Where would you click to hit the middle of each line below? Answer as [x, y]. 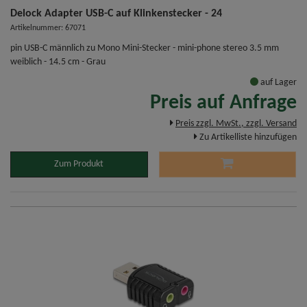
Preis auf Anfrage [223, 103]
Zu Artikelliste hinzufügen [248, 138]
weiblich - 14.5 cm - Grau [58, 62]
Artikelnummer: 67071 [48, 28]
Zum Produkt [79, 164]
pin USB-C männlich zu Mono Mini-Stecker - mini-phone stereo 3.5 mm [145, 49]
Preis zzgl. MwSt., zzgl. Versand [236, 124]
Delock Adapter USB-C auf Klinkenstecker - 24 [116, 14]
